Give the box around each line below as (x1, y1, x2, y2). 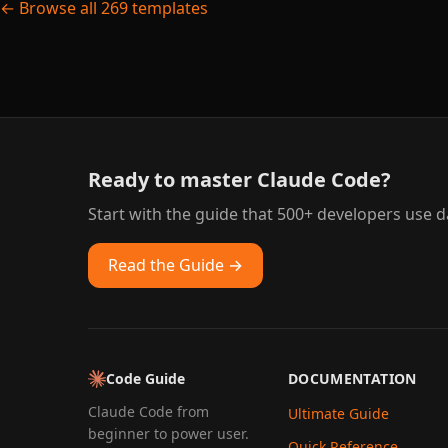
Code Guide (106, 369, 185, 388)
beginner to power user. (88, 424, 249, 443)
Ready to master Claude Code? (88, 166, 391, 193)
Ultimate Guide (288, 404, 389, 423)
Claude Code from (88, 402, 209, 421)
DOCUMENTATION (288, 369, 417, 388)
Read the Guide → (108, 254, 243, 276)
